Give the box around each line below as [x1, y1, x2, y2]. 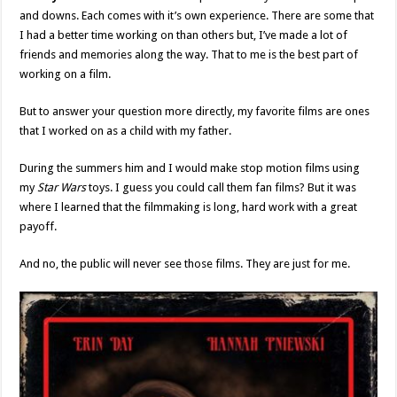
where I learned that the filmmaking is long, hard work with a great [19, 199, 358, 214]
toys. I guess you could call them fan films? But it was [86, 180, 357, 194]
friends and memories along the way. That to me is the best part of [19, 47, 359, 61]
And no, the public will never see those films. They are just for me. [19, 256, 351, 270]
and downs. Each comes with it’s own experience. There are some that [19, 8, 375, 22]
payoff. [19, 219, 58, 233]
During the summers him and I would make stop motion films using [19, 160, 361, 175]
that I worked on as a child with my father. [19, 123, 232, 137]
